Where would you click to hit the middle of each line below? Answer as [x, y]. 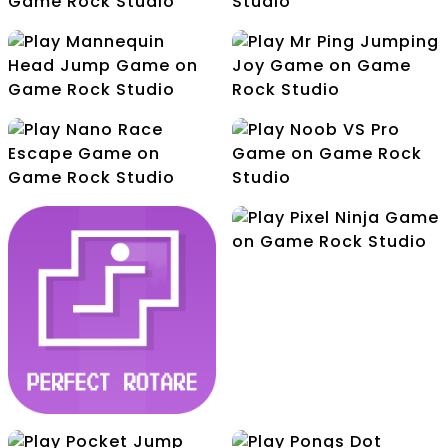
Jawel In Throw [112, 49]
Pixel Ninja [336, 289]
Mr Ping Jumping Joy [336, 161]
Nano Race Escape [112, 249]
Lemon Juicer [336, 73]
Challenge [112, 73]
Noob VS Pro [336, 249]
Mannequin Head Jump [112, 161]
